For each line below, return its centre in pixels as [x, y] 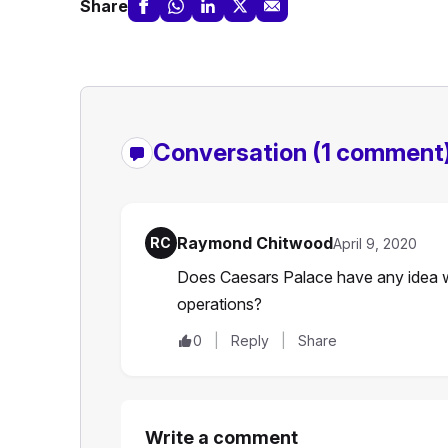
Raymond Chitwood [254, 243]
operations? [219, 304]
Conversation [232, 153]
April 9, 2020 [374, 244]
